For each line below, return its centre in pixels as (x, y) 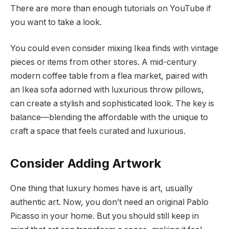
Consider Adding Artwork (86, 164)
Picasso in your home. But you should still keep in (105, 216)
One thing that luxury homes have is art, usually (101, 189)
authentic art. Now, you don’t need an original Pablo (109, 202)
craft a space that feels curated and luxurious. (98, 131)
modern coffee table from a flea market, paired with (109, 76)
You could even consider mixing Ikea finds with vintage (114, 49)
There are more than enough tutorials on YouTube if (111, 8)
